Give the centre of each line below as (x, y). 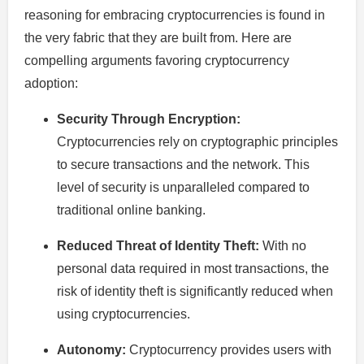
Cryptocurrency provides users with (229, 350)
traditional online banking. (131, 210)
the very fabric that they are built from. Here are (158, 38)
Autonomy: (91, 350)
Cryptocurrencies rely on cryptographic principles (197, 142)
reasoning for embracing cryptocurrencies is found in (175, 15)
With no (283, 246)
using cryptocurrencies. (123, 314)
